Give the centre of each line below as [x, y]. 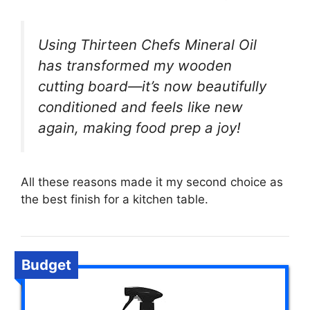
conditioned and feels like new [140, 107]
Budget [46, 264]
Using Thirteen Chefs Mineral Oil [147, 44]
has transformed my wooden [135, 65]
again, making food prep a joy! [139, 127]
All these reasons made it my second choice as [152, 182]
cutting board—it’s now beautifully [152, 86]
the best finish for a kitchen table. [115, 199]
